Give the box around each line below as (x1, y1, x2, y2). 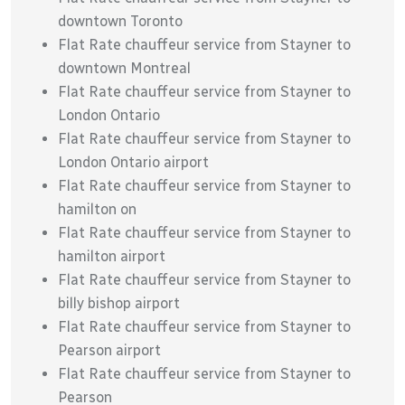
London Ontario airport (58, 153, 209, 171)
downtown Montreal (58, 59, 191, 77)
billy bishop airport (58, 294, 180, 312)
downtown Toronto (58, 12, 183, 30)
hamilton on (58, 200, 137, 218)
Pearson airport (58, 341, 161, 359)
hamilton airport (58, 247, 165, 265)
